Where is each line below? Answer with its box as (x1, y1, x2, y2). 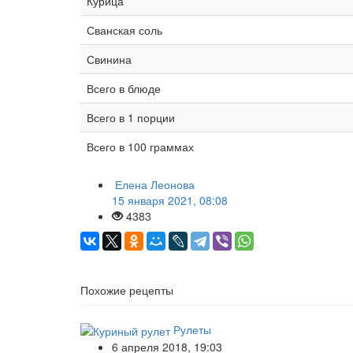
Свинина (87, 50, 132, 67)
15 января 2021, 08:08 (112, 191, 228, 208)
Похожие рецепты (80, 281, 173, 298)
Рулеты (173, 321, 211, 337)
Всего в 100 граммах (87, 138, 194, 154)
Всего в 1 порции (87, 109, 175, 125)
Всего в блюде (87, 80, 161, 96)
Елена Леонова (115, 176, 195, 192)
